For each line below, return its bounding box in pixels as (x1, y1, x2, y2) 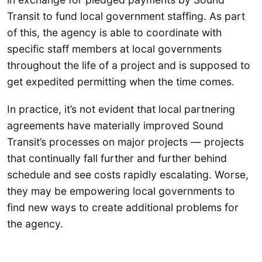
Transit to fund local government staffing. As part (7, 9, 245, 22)
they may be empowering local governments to (7, 185, 235, 198)
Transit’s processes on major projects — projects (7, 136, 244, 149)
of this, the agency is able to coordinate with (7, 26, 222, 39)
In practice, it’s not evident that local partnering (7, 103, 235, 116)
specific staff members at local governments (7, 42, 222, 55)
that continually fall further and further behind (7, 152, 227, 165)
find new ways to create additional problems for (7, 201, 239, 214)
